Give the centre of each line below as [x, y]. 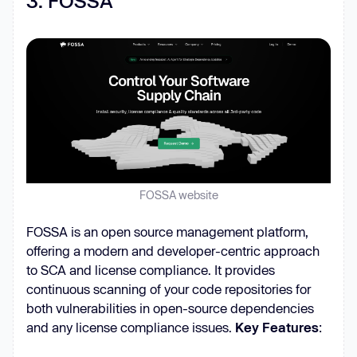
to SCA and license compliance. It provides [151, 270]
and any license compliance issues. [131, 327]
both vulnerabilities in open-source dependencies [170, 308]
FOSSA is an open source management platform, [167, 231]
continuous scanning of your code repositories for [169, 289]
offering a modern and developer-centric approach [173, 251]
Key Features [277, 327]
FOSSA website [178, 195]
